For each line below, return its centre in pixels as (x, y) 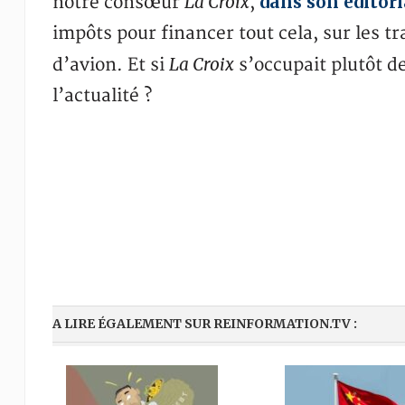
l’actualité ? (102, 96)
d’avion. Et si (110, 65)
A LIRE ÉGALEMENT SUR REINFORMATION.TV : (204, 324)
